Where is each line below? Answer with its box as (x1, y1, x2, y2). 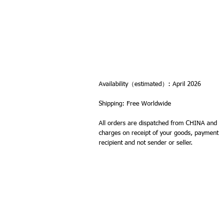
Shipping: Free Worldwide (99, 101, 171, 107)
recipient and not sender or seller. (99, 140, 193, 146)
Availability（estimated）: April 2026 (99, 81, 201, 88)
